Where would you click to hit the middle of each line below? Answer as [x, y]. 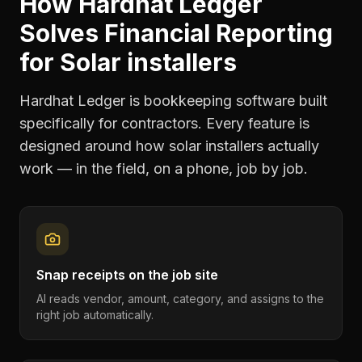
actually [291, 146]
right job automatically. [95, 315]
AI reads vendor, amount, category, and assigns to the [180, 299]
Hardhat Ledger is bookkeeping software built [173, 101]
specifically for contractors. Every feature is [164, 123]
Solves [62, 33]
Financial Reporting [219, 33]
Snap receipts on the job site [127, 275]
